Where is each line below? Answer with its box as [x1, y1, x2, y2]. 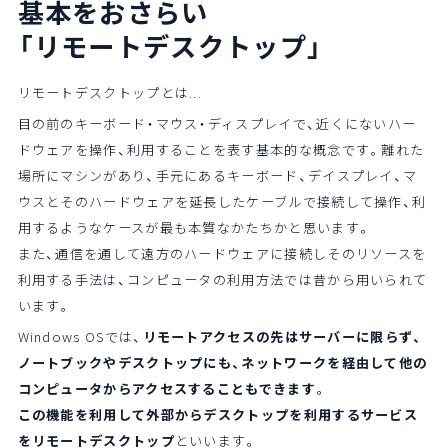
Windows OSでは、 [17, 327, 143, 347]
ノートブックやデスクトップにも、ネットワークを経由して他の [17, 353, 428, 373]
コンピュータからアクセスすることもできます [17, 379, 316, 399]
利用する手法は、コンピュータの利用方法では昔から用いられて [17, 269, 428, 289]
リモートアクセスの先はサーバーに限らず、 [142, 327, 423, 347]
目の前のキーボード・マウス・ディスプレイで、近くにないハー [17, 113, 417, 133]
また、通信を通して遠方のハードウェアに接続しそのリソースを [17, 243, 427, 263]
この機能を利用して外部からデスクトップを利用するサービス [17, 405, 419, 425]
